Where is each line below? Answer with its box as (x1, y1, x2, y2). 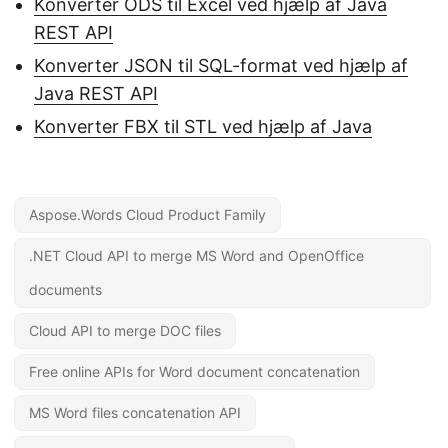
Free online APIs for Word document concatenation (29, 363, 360, 381)
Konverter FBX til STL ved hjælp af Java (34, 116, 372, 138)
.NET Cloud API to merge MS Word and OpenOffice (29, 247, 364, 265)
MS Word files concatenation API (29, 404, 241, 422)
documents (29, 281, 102, 299)
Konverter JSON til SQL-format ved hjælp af (34, 55, 408, 77)
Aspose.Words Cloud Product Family (29, 206, 266, 224)
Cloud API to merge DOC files (29, 322, 221, 340)
